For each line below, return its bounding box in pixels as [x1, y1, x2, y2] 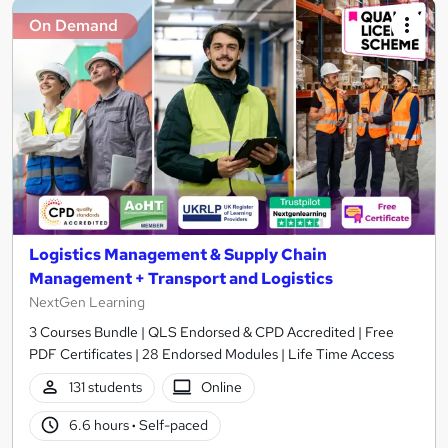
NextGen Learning [29, 292, 145, 311]
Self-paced [135, 416, 208, 435]
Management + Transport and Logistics [29, 267, 333, 289]
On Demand [29, 15, 118, 37]
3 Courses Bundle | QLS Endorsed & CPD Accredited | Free [29, 322, 394, 341]
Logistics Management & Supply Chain [29, 243, 327, 265]
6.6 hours [68, 416, 132, 435]
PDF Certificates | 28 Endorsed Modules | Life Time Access [29, 344, 394, 363]
